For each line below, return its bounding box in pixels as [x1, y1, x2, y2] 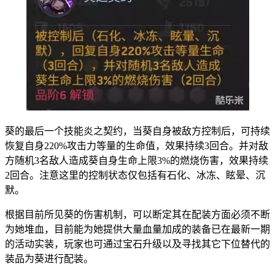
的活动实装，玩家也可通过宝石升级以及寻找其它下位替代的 [5, 238, 270, 249]
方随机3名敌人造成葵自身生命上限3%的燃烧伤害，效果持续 [5, 155, 268, 166]
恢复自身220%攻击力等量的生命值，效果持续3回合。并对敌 [5, 140, 268, 151]
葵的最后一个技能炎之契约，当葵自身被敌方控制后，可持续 [5, 125, 270, 136]
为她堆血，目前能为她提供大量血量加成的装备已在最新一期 [5, 223, 270, 234]
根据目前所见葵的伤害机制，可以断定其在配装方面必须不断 [5, 209, 270, 220]
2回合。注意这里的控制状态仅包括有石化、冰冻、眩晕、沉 [5, 169, 265, 180]
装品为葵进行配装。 [5, 253, 93, 264]
